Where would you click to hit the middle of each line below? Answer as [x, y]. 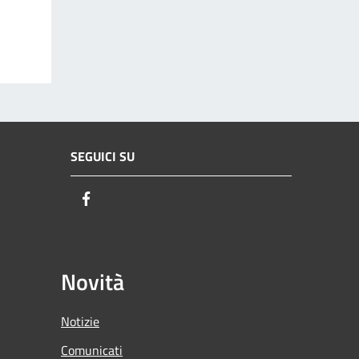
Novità [93, 281]
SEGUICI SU [103, 157]
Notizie [80, 321]
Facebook [124, 200]
